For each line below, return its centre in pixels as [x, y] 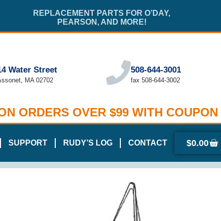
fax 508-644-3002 [156, 80]
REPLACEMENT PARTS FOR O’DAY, [102, 13]
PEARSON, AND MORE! [102, 22]
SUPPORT [28, 143]
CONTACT [148, 143]
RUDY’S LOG [88, 143]
